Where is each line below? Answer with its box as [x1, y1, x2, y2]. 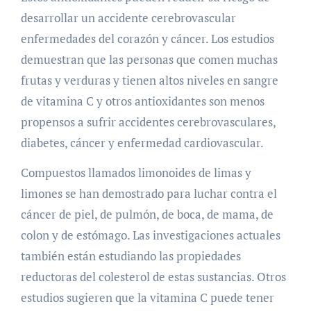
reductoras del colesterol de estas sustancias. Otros [20, 268, 286, 285]
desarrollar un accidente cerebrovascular [20, 9, 236, 26]
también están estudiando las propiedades [20, 247, 241, 264]
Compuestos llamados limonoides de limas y [20, 164, 251, 180]
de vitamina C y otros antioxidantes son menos [20, 92, 264, 109]
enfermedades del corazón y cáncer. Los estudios [20, 30, 274, 47]
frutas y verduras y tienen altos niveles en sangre [20, 72, 278, 88]
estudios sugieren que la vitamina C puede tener [20, 289, 274, 305]
